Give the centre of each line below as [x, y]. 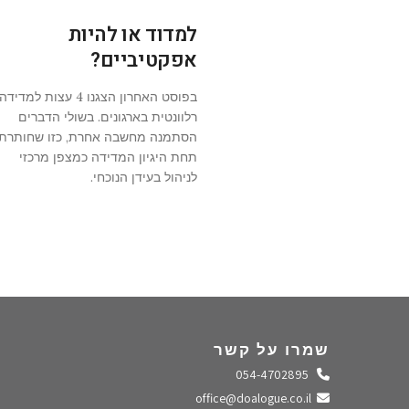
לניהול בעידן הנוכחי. [144, 177]
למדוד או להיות [132, 35]
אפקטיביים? [144, 60]
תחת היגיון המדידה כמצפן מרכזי [108, 157]
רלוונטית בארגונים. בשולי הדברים [108, 117]
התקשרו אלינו [284, 373]
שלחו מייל [294, 397]
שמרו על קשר [272, 350]
